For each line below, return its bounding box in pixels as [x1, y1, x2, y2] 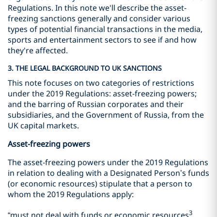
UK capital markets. [8, 120, 79, 131]
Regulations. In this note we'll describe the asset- [8, 2, 186, 13]
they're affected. [8, 45, 68, 56]
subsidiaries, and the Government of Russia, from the [8, 109, 204, 120]
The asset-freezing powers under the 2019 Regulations [8, 156, 208, 168]
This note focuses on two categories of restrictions [8, 77, 194, 88]
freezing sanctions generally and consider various [8, 13, 190, 24]
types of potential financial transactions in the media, [8, 23, 202, 34]
